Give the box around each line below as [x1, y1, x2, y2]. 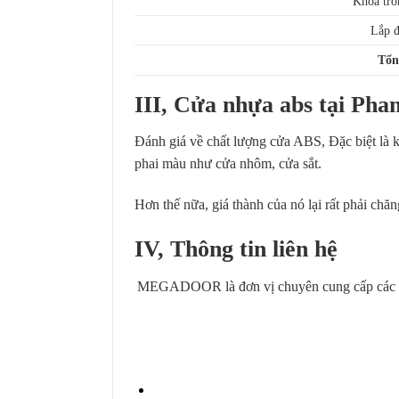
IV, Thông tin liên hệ [134, 235, 338, 262]
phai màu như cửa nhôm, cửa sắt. [134, 156, 325, 172]
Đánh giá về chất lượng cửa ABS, [134, 134, 329, 150]
